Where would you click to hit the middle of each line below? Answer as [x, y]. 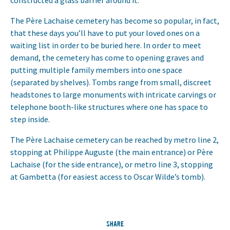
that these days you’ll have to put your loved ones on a [105, 33]
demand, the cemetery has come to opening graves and [107, 57]
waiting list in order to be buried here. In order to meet [106, 45]
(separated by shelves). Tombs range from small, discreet [111, 82]
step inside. [30, 119]
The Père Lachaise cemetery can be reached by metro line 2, [114, 140]
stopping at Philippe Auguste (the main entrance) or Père [112, 152]
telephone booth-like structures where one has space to [109, 107]
